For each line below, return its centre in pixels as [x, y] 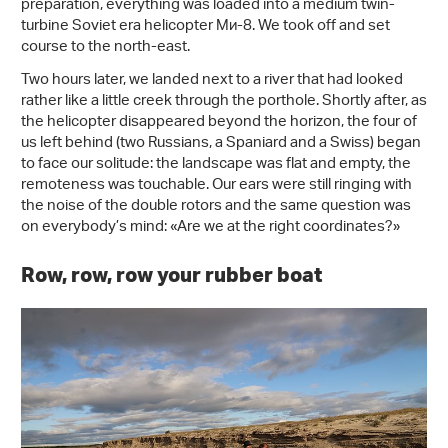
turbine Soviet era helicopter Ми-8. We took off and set [205, 27]
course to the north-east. [105, 48]
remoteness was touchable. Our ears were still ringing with [216, 186]
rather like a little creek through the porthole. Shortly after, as [224, 102]
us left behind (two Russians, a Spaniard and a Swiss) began [221, 144]
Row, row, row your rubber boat [173, 274]
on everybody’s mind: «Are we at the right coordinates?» [210, 228]
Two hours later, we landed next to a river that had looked [212, 81]
